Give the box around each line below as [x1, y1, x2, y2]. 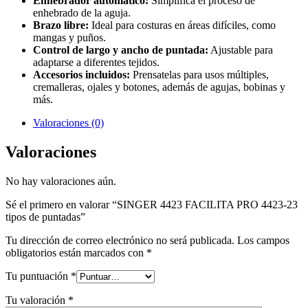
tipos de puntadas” [5, 211, 85, 223]
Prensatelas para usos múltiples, [130, 69, 269, 81]
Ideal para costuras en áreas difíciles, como [89, 19, 276, 32]
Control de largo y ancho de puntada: [33, 44, 208, 56]
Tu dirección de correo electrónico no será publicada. [5, 234, 234, 247]
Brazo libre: [33, 19, 89, 32]
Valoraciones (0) [33, 117, 104, 129]
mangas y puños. [33, 32, 106, 44]
